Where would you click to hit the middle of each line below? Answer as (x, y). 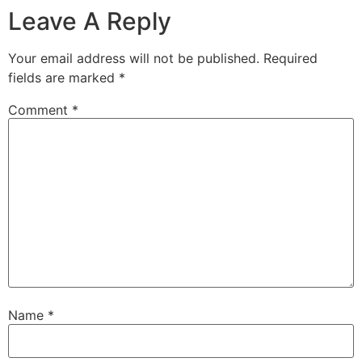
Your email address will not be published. (134, 58)
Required (290, 58)
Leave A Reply (90, 21)
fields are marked (63, 77)
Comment (40, 109)
